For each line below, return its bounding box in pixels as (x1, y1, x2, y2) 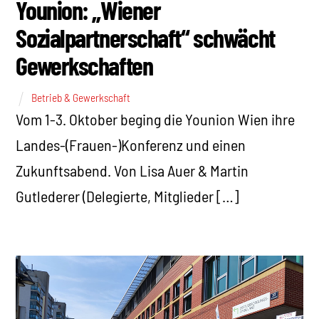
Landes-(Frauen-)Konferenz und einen (16, 135, 246, 155)
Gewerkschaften (16, 49, 153, 80)
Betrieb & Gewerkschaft (31, 91, 131, 105)
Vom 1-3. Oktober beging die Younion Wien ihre (16, 110, 296, 129)
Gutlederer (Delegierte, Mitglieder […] (16, 187, 240, 206)
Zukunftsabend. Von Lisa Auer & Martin (16, 161, 249, 180)
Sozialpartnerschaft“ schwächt (16, 21, 275, 53)
